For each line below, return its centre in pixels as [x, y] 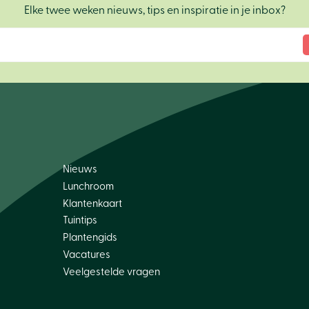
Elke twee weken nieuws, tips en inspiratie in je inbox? [154, 10]
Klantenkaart [93, 203]
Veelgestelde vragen [112, 272]
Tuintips [80, 221]
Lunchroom [89, 186]
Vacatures [87, 255]
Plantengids [90, 238]
